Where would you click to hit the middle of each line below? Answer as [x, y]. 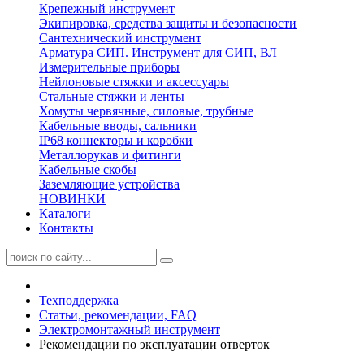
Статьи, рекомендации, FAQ [118, 315]
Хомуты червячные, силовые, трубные [146, 111]
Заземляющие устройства [109, 184]
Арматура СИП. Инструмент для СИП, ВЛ [158, 52]
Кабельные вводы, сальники [118, 126]
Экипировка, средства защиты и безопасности [168, 23]
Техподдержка [79, 300]
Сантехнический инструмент [120, 38]
